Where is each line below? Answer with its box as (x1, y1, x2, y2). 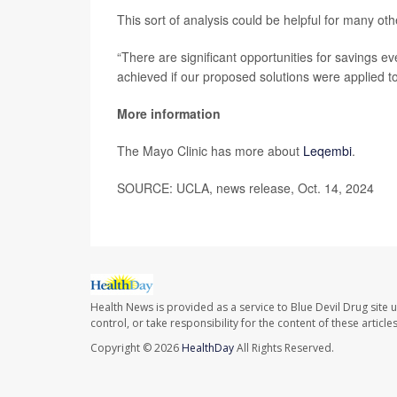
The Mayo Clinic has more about (117, 142, 303, 160)
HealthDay (182, 340, 234, 356)
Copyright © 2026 (90, 340, 182, 356)
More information (117, 105, 221, 122)
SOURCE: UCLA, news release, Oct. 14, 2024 (117, 179, 374, 197)
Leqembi (303, 142, 352, 160)
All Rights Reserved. (234, 340, 334, 356)
